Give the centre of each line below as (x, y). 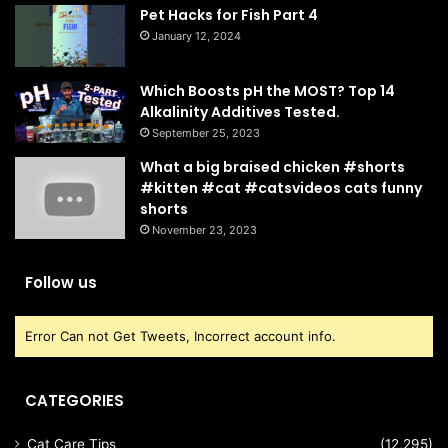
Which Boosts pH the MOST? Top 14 (267, 90)
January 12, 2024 (196, 36)
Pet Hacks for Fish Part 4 (229, 15)
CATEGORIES (74, 401)
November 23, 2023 (204, 229)
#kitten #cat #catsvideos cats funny (281, 187)
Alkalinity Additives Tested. (240, 111)
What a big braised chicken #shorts (272, 166)
